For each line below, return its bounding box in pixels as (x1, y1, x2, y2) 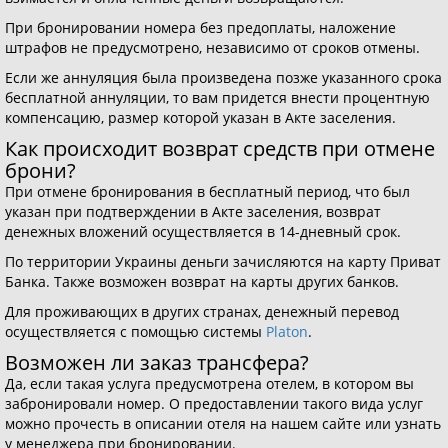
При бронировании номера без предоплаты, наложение (5, 18, 396, 37)
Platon (266, 322, 308, 341)
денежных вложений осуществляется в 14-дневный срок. (5, 222, 401, 241)
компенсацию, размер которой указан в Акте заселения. (5, 108, 396, 127)
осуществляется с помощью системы (5, 322, 266, 341)
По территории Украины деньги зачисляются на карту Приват (5, 252, 441, 271)
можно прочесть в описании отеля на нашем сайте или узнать (5, 414, 441, 433)
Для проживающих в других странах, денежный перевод (5, 302, 399, 321)
